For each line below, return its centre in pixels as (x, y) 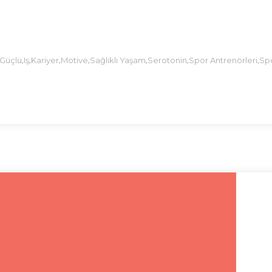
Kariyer (45, 60)
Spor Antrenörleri (223, 60)
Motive (74, 60)
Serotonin (167, 60)
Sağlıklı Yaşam (118, 60)
